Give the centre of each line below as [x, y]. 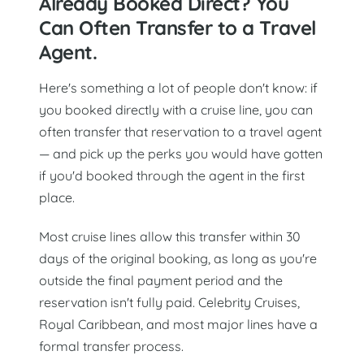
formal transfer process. [111, 347]
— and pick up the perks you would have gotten [181, 153]
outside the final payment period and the [161, 281]
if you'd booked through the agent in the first [172, 175]
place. [57, 197]
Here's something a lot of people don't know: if [178, 87]
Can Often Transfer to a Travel [178, 27]
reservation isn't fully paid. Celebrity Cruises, [169, 303]
